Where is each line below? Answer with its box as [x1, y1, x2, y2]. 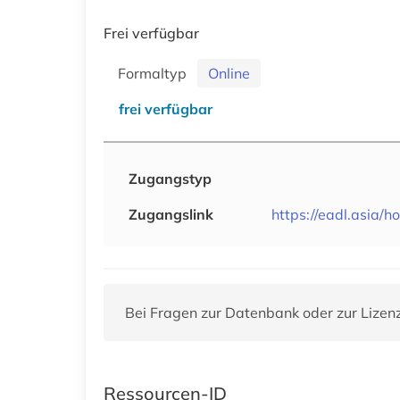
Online [208, 63, 250, 82]
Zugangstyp [129, 169, 212, 187]
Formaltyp [118, 63, 194, 82]
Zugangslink [129, 204, 213, 223]
